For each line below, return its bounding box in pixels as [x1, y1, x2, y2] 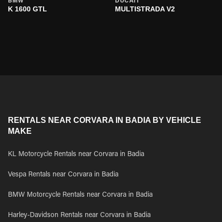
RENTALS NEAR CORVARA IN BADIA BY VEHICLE [8, 116, 201, 124]
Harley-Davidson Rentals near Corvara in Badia [8, 212, 151, 219]
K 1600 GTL [8, 5, 47, 13]
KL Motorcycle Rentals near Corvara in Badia [8, 151, 144, 158]
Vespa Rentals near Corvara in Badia [8, 171, 118, 178]
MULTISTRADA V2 [115, 5, 175, 13]
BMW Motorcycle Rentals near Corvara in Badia [8, 192, 153, 199]
